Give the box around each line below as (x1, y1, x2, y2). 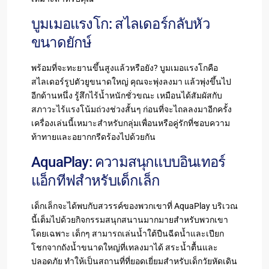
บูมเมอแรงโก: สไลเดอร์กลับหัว (31, 15, 210, 32)
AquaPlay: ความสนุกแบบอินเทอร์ (31, 153, 226, 171)
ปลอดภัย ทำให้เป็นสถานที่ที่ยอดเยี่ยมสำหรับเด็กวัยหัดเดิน (31, 256, 237, 266)
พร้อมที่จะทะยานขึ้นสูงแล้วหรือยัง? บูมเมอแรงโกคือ (31, 62, 218, 73)
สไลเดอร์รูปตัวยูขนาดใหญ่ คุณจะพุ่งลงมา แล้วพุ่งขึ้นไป (31, 76, 231, 86)
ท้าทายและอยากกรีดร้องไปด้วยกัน (31, 131, 156, 142)
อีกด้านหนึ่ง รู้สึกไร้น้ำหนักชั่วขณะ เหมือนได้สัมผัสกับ (31, 90, 222, 100)
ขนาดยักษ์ (31, 34, 92, 51)
